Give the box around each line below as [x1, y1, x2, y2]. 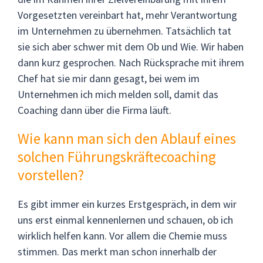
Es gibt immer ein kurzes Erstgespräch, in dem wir [18, 197, 237, 211]
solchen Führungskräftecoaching [18, 147, 216, 166]
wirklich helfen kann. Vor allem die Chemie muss [18, 228, 227, 242]
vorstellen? [18, 165, 84, 184]
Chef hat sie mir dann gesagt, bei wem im [18, 71, 200, 85]
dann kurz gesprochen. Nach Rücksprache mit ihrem [18, 55, 244, 69]
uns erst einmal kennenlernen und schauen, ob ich [18, 213, 233, 227]
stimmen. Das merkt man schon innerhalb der [18, 244, 217, 258]
